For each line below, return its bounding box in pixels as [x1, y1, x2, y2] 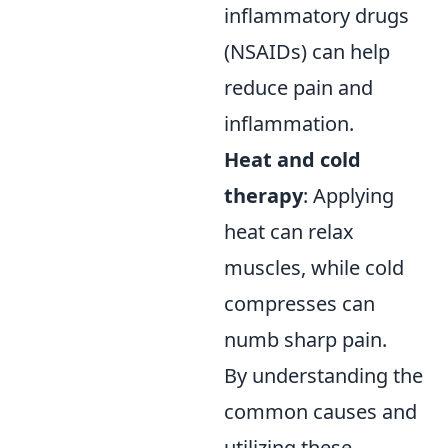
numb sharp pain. [224, 326, 387, 354]
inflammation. [224, 110, 354, 138]
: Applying [303, 182, 394, 210]
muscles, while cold [224, 254, 404, 282]
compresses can [224, 290, 375, 318]
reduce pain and [224, 74, 373, 102]
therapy [224, 182, 303, 210]
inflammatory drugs [224, 2, 409, 30]
